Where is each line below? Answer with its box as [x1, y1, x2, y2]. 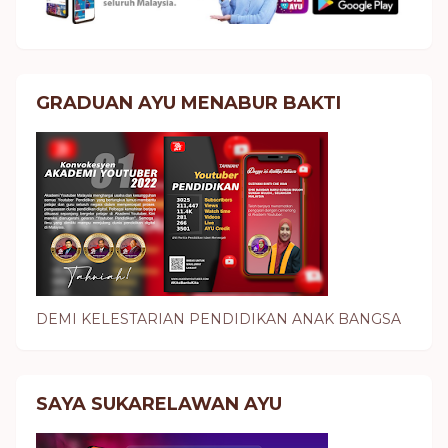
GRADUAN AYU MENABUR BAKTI [36, 92, 341, 115]
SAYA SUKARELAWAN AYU [36, 393, 282, 416]
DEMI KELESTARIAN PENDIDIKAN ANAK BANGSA [36, 310, 401, 329]
